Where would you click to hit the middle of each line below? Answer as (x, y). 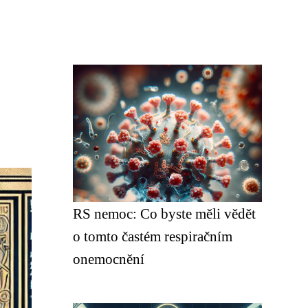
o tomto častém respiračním (153, 236)
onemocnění (109, 259)
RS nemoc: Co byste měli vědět (164, 213)
